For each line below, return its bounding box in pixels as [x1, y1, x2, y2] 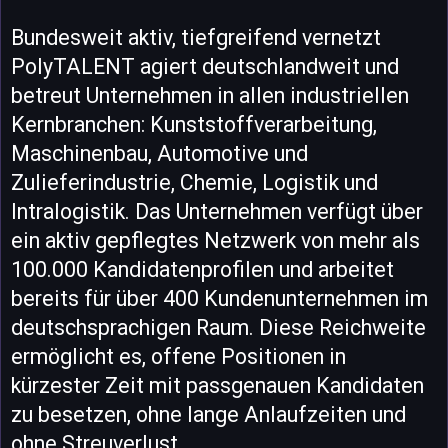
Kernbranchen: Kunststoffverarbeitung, [11, 112, 377, 138]
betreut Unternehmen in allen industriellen [11, 83, 409, 109]
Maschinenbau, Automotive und [11, 141, 308, 167]
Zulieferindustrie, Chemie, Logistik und [11, 170, 378, 196]
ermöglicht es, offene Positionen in [11, 344, 346, 370]
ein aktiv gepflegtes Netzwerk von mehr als [11, 228, 420, 254]
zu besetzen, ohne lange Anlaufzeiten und [11, 402, 406, 428]
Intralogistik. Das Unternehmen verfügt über [11, 199, 423, 225]
